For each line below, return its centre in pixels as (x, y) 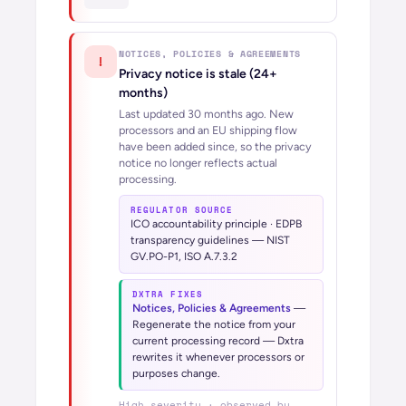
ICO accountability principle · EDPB (216, 224)
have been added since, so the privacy (215, 146)
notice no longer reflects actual (198, 163)
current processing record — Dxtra (218, 341)
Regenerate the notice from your (214, 324)
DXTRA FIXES (168, 294)
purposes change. (176, 373)
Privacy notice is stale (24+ (198, 74)
